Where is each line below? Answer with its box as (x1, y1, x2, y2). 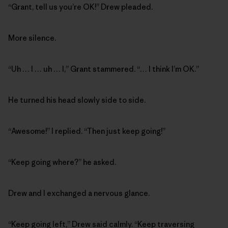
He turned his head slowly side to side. (8, 95, 146, 105)
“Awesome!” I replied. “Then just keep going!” (8, 126, 165, 136)
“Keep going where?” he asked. (8, 157, 116, 167)
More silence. (8, 33, 56, 43)
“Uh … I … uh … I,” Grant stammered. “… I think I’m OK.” (8, 64, 199, 74)
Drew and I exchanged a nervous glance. (8, 188, 150, 198)
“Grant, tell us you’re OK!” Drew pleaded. (8, 2, 153, 12)
